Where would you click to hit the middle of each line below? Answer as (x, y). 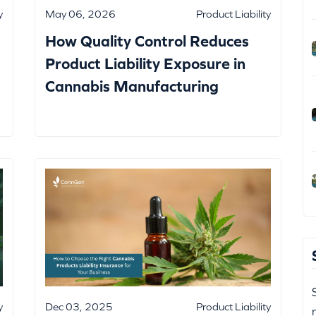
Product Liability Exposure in (145, 64)
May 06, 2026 (80, 14)
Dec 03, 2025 (79, 307)
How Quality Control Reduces (147, 42)
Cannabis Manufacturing (132, 87)
